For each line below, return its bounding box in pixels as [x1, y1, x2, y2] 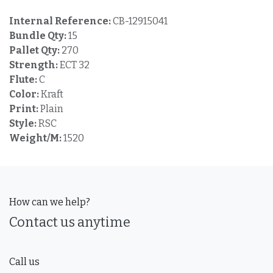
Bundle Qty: [9, 30, 68, 42]
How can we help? [9, 196, 90, 208]
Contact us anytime [9, 214, 130, 230]
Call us [9, 255, 40, 268]
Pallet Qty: [9, 44, 62, 57]
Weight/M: [9, 132, 63, 144]
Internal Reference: [9, 15, 113, 27]
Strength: [9, 59, 60, 71]
